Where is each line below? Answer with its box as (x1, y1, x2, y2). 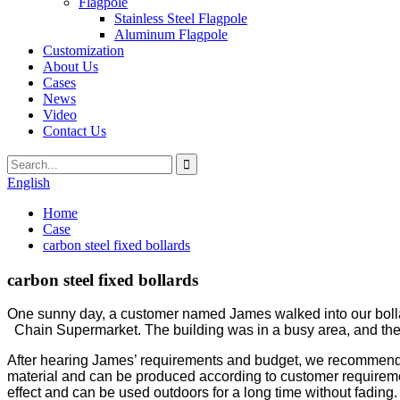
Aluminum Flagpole (114, 27, 228, 42)
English (7, 175, 50, 190)
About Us (43, 59, 98, 74)
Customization (43, 43, 124, 58)
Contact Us (43, 123, 106, 138)
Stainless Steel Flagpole (114, 11, 247, 26)
